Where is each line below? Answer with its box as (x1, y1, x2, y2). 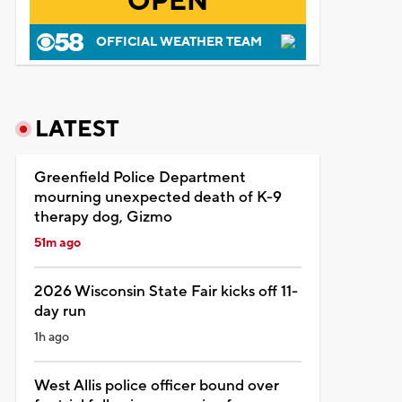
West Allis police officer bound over (33, 375, 279, 396)
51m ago (33, 234, 81, 251)
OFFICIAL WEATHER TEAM (95, 33, 262, 50)
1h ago (33, 328, 69, 345)
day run (33, 301, 86, 321)
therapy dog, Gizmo (33, 206, 172, 227)
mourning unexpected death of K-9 (33, 187, 282, 207)
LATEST (34, 114, 119, 144)
